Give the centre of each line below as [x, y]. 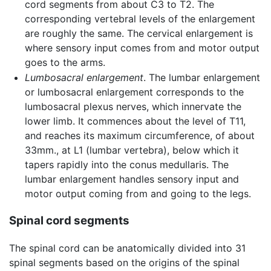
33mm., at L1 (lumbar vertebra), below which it [132, 150]
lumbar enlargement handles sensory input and [132, 179]
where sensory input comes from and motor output [142, 47]
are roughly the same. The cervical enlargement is [139, 33]
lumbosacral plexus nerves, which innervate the [133, 107]
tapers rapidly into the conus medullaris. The [126, 165]
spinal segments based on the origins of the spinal [124, 262]
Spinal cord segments [69, 221]
